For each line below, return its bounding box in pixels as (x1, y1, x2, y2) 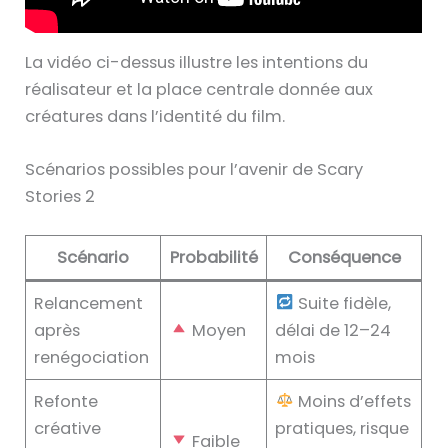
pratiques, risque (275, 416, 410, 440)
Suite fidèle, (294, 291, 392, 315)
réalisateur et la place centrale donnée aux (25, 77, 374, 101)
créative (34, 416, 102, 440)
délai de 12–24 (275, 318, 392, 342)
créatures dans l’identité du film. (25, 104, 286, 128)
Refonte (34, 389, 99, 413)
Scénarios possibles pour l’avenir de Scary (25, 158, 364, 181)
